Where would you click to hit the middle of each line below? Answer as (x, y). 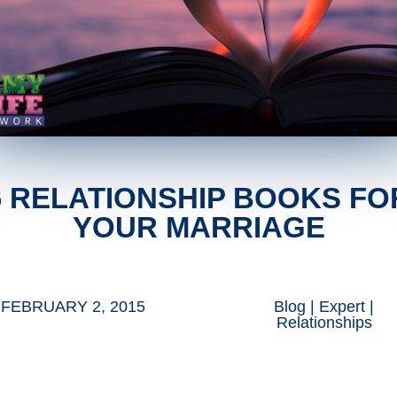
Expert (343, 307)
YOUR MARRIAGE (198, 228)
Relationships (324, 323)
